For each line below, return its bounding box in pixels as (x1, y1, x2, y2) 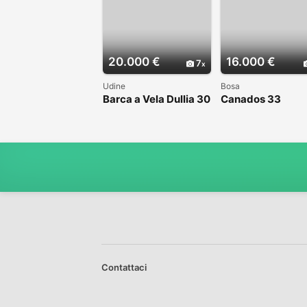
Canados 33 (221, 93, 281, 106)
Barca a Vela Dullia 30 (103, 93, 210, 106)
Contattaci (101, 262, 147, 273)
